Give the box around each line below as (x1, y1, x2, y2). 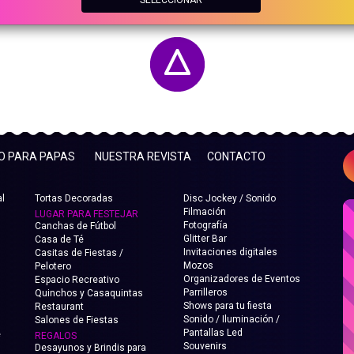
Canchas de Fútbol (35, 220, 116, 232)
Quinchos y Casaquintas (35, 288, 143, 299)
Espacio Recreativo (35, 274, 119, 285)
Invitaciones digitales (183, 247, 277, 258)
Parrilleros (183, 287, 228, 298)
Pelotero (35, 261, 71, 272)
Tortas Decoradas (35, 193, 113, 204)
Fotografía (183, 220, 228, 231)
